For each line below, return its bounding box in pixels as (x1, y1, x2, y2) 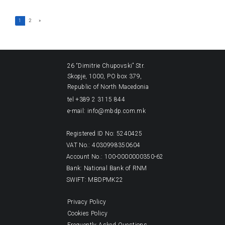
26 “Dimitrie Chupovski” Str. (67, 62, 145, 69)
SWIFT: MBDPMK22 (61, 176, 124, 183)
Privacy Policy (67, 198, 106, 206)
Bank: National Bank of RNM (61, 164, 147, 172)
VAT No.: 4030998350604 (61, 141, 141, 149)
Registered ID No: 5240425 (61, 130, 143, 137)
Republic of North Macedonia (67, 83, 149, 90)
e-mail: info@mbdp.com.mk (67, 107, 146, 115)
